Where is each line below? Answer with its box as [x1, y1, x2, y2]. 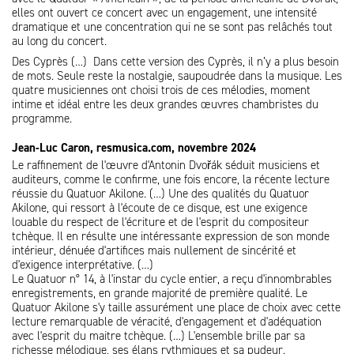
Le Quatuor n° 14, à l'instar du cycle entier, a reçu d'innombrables [12, 271, 332, 287]
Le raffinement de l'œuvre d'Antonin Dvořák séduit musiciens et [12, 157, 320, 173]
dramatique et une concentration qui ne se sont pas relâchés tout [12, 19, 333, 35]
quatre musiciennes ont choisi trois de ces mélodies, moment [12, 82, 311, 98]
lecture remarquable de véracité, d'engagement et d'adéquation [12, 314, 322, 330]
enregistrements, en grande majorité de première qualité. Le [12, 285, 307, 301]
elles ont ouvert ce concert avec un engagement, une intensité [12, 5, 317, 21]
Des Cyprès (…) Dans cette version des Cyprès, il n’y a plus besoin [12, 54, 339, 70]
